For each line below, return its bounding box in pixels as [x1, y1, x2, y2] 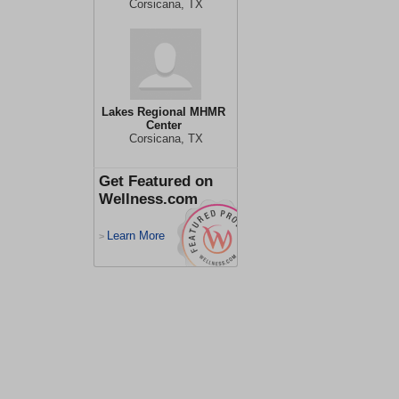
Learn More [107, 229, 165, 242]
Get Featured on [99, 173, 213, 190]
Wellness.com [99, 191, 198, 208]
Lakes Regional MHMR [102, 105, 225, 118]
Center [145, 118, 182, 132]
